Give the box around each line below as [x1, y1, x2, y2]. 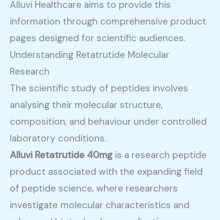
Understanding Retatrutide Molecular [10, 49, 169, 61]
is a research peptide [112, 149, 207, 162]
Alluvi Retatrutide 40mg [10, 149, 112, 162]
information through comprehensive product [10, 15, 206, 28]
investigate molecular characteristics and [10, 199, 190, 212]
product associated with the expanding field [10, 165, 203, 178]
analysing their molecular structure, [10, 99, 163, 111]
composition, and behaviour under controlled [10, 115, 207, 128]
